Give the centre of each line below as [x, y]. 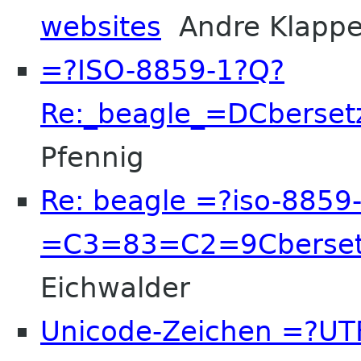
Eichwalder [115, 287]
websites [101, 26]
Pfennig [92, 157]
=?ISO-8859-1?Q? [162, 70]
